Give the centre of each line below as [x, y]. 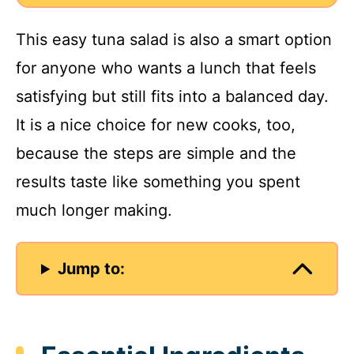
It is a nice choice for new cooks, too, [156, 125]
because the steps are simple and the [156, 154]
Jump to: [92, 269]
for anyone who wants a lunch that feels [166, 68]
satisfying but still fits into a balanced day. [172, 97]
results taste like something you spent [158, 182]
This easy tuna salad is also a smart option [174, 40]
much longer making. [94, 211]
